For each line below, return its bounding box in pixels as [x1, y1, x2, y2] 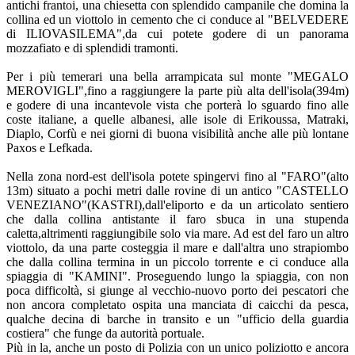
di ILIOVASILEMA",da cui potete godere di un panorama [6, 26, 349, 40]
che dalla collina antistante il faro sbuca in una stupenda [6, 212, 349, 226]
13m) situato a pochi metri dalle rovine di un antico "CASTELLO [6, 183, 349, 197]
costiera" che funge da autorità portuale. [6, 326, 204, 340]
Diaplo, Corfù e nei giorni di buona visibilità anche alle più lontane [6, 126, 349, 140]
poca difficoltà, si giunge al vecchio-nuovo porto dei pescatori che [6, 283, 349, 297]
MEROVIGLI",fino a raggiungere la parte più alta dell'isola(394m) [6, 83, 349, 97]
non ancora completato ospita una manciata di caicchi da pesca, [6, 297, 349, 311]
